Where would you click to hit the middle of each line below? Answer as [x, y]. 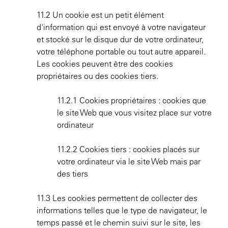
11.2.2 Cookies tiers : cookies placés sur [128, 149]
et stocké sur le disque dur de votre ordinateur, [120, 39]
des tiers [73, 174]
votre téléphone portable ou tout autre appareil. [121, 51]
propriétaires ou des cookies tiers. [97, 76]
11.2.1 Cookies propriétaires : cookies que [132, 100]
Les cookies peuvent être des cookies [105, 64]
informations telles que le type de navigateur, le [122, 210]
